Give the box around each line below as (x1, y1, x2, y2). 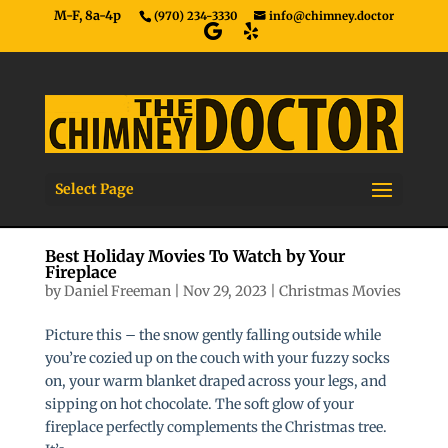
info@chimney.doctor (268, 9, 394, 24)
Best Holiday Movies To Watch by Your (44, 245, 345, 266)
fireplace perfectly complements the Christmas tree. (44, 417, 387, 436)
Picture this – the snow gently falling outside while (44, 325, 381, 344)
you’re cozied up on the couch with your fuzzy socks (44, 348, 390, 367)
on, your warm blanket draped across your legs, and (44, 371, 386, 390)
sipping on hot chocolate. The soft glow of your (44, 394, 354, 413)
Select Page (54, 179, 134, 198)
